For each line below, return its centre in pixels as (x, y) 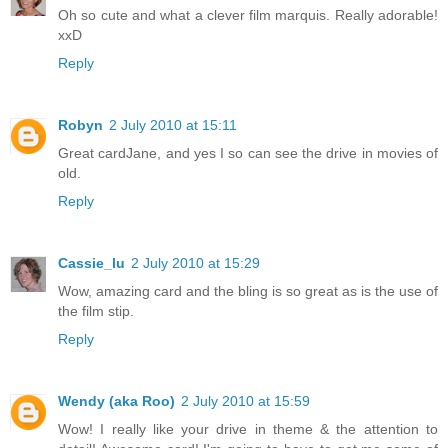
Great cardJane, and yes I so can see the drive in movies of (248, 152)
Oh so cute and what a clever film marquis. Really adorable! (248, 14)
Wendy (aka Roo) (116, 400)
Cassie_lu (91, 262)
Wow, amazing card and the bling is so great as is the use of (248, 290)
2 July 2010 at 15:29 (195, 262)
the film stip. (96, 310)
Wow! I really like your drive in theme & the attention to (248, 428)
